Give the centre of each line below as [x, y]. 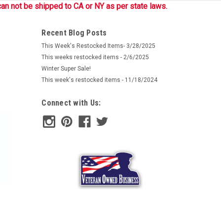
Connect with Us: [71, 103]
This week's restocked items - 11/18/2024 [100, 80]
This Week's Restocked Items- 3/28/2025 [99, 46]
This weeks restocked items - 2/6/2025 [95, 57]
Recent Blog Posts [74, 33]
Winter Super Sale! [66, 68]
